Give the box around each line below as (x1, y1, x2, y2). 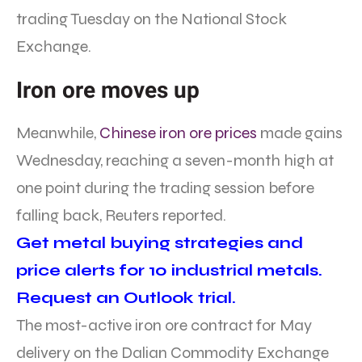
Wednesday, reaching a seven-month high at (16, 150, 334, 171)
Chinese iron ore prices (99, 123, 257, 144)
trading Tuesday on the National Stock (16, 9, 287, 30)
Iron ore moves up (16, 77, 200, 104)
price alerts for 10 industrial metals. (16, 260, 322, 281)
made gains (257, 123, 343, 144)
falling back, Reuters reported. (16, 205, 226, 226)
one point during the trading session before (16, 178, 314, 199)
